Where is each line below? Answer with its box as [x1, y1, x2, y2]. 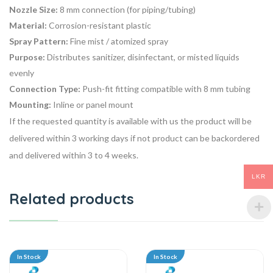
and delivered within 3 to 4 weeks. [9, 150, 138, 161]
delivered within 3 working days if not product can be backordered [9, 133, 260, 144]
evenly [9, 68, 34, 79]
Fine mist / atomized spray [68, 36, 168, 47]
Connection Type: [9, 83, 80, 94]
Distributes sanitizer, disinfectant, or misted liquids [45, 52, 239, 63]
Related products [9, 190, 134, 208]
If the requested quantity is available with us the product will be [9, 116, 252, 127]
